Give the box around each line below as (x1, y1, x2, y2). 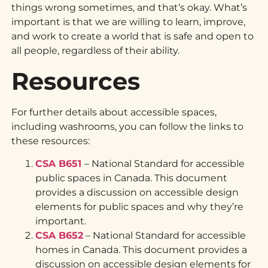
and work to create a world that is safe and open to (11, 31, 254, 42)
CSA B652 (35, 230, 84, 242)
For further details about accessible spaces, (11, 106, 217, 118)
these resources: (11, 135, 93, 147)
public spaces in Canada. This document (35, 172, 228, 184)
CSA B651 (35, 158, 82, 170)
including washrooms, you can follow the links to (11, 120, 244, 132)
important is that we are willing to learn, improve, (11, 16, 246, 28)
